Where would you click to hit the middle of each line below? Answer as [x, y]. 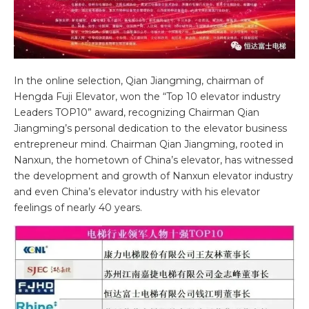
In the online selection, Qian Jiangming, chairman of [139, 81]
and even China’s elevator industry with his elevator [137, 192]
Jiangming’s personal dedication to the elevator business [150, 129]
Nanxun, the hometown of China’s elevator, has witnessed [153, 160]
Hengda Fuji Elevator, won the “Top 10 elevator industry [147, 97]
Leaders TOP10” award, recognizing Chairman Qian [137, 113]
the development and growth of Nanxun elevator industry [153, 176]
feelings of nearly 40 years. [78, 208]
